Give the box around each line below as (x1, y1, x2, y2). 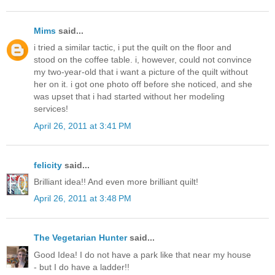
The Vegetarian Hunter (34, 233, 127, 243)
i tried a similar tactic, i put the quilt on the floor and (34, 42, 231, 53)
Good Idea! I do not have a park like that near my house (34, 249, 251, 260)
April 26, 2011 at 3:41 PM (34, 120, 131, 131)
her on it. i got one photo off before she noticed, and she (34, 79, 252, 90)
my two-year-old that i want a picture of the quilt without (34, 67, 248, 77)
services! (34, 104, 68, 114)
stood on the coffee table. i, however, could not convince (34, 55, 252, 65)
